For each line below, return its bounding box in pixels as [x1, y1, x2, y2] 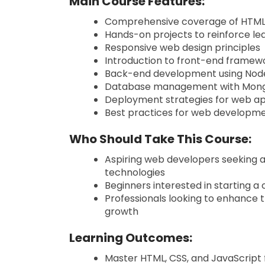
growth [105, 205, 138, 218]
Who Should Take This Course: [69, 131, 251, 147]
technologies [105, 166, 165, 179]
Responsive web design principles [105, 41, 260, 54]
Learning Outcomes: [69, 230, 192, 246]
